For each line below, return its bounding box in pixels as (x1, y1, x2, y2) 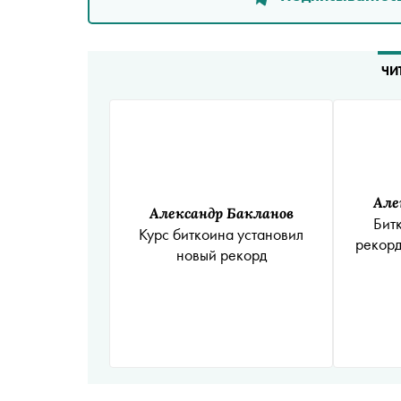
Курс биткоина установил (139, 223, 303, 244)
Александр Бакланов (149, 202, 294, 222)
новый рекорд (175, 243, 267, 265)
